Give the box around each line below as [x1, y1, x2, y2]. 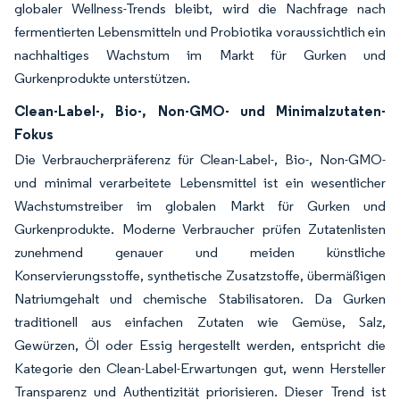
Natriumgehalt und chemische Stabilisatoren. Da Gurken [14, 290, 386, 307]
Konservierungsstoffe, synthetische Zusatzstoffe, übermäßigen [14, 267, 386, 284]
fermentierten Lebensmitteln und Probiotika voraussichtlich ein [14, 23, 386, 40]
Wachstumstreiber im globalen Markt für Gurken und [14, 197, 386, 214]
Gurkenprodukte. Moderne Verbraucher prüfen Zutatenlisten [14, 221, 386, 237]
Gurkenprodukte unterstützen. [14, 70, 190, 87]
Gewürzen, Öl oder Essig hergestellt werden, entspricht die [14, 337, 386, 354]
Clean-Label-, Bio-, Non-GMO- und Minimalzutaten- [14, 102, 386, 120]
